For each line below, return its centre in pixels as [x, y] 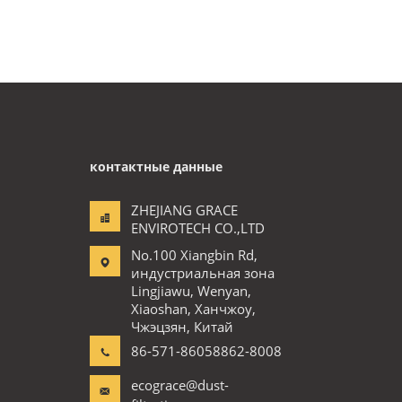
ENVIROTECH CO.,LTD [198, 228]
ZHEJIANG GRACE [184, 210]
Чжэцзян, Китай [182, 327]
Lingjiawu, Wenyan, [191, 291]
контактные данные [156, 166]
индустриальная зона [203, 273]
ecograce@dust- [180, 385]
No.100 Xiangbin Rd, [194, 255]
